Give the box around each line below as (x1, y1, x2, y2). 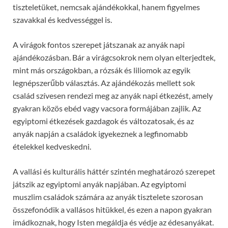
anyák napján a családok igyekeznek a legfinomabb (13, 129, 188, 139)
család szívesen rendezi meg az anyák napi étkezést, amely (13, 91, 213, 101)
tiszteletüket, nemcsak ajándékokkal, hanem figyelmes (13, 2, 200, 12)
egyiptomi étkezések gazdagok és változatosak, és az (13, 116, 194, 126)
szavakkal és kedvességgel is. (13, 15, 112, 25)
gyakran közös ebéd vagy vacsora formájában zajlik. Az (13, 103, 201, 113)
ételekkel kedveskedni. (13, 141, 91, 152)
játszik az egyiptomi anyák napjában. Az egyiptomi (13, 179, 186, 189)
